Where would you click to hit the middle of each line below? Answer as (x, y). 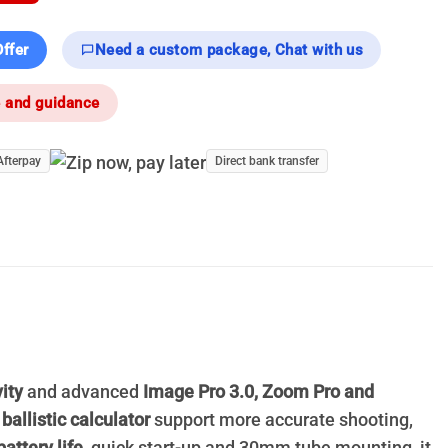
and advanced (83, 392)
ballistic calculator (76, 420)
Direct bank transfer (266, 160)
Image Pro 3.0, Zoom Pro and (258, 392)
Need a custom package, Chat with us (229, 49)
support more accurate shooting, (281, 420)
